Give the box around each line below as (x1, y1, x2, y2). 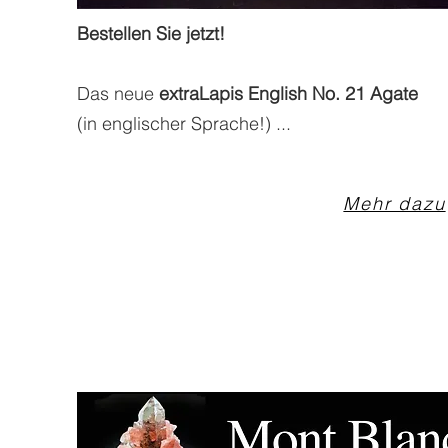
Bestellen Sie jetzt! (77, 22, 225, 45)
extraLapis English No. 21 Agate (159, 82, 418, 105)
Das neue (77, 82, 159, 105)
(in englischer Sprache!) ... (77, 112, 291, 135)
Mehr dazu (343, 191, 446, 215)
